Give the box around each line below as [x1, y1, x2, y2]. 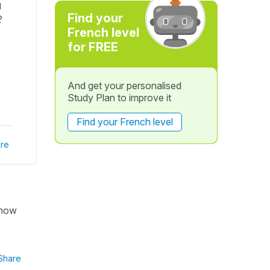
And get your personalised [67, 80, 181, 92]
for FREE [67, 40, 118, 54]
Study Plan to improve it [67, 92, 171, 104]
